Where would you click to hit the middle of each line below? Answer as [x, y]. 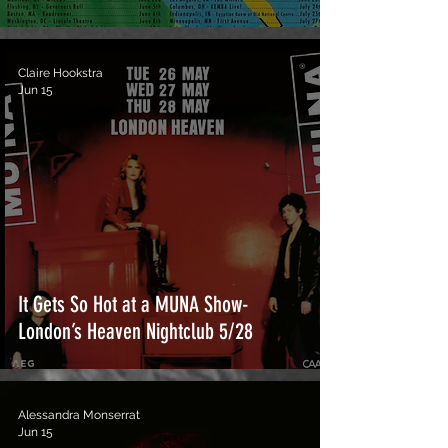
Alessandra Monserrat [79, 415]
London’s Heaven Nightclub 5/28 [138, 331]
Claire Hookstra [60, 73]
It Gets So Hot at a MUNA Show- [133, 304]
